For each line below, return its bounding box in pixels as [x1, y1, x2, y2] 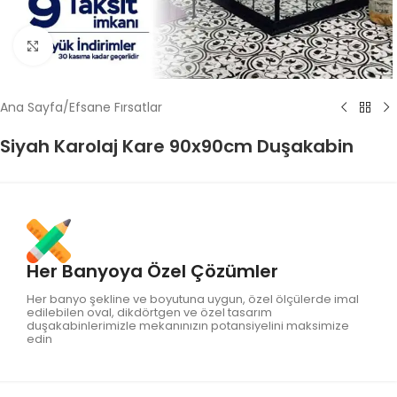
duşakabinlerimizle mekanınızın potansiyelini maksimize [27, 317, 349, 334]
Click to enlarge [52, 37, 148, 53]
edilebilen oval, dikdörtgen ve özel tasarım [27, 304, 272, 321]
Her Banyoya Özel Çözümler [27, 259, 278, 284]
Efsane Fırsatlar [69, 98, 162, 116]
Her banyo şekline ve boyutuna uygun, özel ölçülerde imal [27, 291, 359, 307]
